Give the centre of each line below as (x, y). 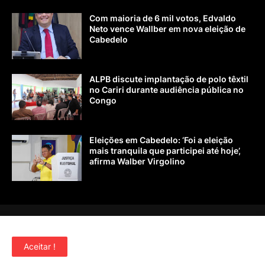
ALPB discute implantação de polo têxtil (169, 79)
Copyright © (112, 248)
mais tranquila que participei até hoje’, (165, 150)
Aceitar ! (40, 246)
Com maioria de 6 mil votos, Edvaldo (163, 18)
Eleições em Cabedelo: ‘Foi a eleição (161, 140)
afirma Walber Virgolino (137, 161)
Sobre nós (128, 228)
